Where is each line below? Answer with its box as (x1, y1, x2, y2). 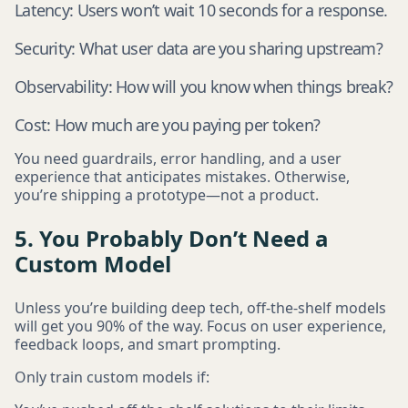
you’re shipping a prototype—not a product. (15, 185, 319, 205)
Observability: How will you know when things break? (15, 76, 393, 97)
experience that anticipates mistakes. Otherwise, (15, 167, 350, 187)
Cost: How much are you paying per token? (15, 114, 321, 136)
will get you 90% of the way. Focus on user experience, (15, 316, 386, 336)
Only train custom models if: (15, 367, 209, 387)
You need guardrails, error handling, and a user (15, 148, 342, 168)
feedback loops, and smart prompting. (15, 334, 280, 354)
